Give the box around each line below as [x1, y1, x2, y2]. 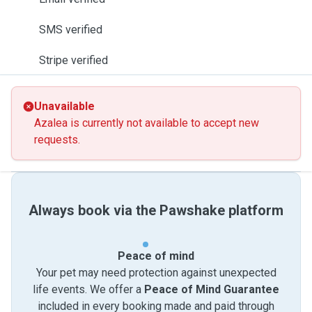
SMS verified [39, 23, 102, 36]
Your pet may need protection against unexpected [36, 266, 276, 279]
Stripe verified [39, 54, 108, 67]
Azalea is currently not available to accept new [34, 116, 259, 130]
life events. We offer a [33, 283, 144, 296]
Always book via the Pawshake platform [29, 202, 283, 219]
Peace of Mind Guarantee [144, 283, 279, 296]
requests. [34, 133, 80, 146]
